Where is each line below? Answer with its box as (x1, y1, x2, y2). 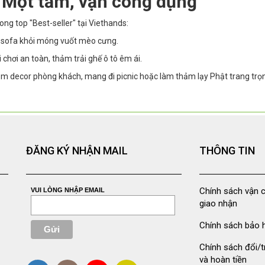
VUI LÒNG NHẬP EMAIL (30, 186, 105, 194)
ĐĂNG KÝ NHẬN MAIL (26, 144, 128, 157)
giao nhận (199, 198, 237, 209)
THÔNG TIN (199, 144, 255, 157)
